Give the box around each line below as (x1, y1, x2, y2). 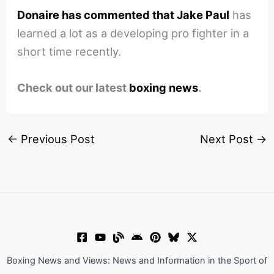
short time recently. (17, 44, 122, 58)
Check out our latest (17, 80, 130, 94)
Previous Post (17, 132, 95, 146)
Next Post (200, 132, 257, 146)
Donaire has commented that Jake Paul (17, 7, 230, 21)
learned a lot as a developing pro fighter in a (17, 26, 250, 40)
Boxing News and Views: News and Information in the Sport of (7, 255, 267, 267)
